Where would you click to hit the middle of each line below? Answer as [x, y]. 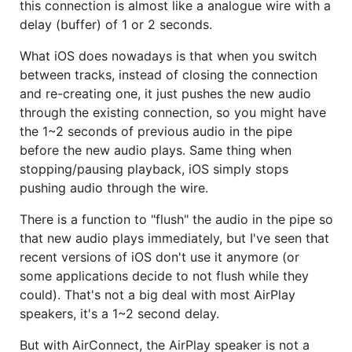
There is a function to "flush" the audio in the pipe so [176, 219]
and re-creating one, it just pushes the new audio [165, 93]
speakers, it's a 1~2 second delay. [119, 313]
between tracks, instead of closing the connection [169, 74]
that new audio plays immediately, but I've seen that [174, 238]
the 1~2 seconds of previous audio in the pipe [156, 131]
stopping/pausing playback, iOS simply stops [154, 169]
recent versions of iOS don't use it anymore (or [159, 257]
